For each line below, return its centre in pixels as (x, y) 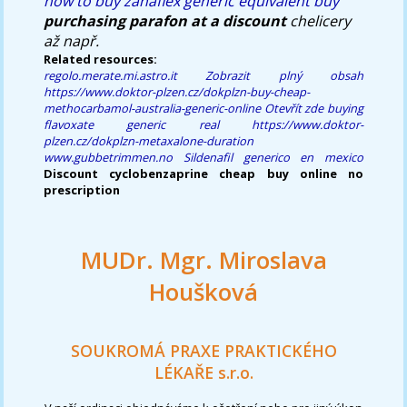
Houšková (203, 292)
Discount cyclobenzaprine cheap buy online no (203, 173)
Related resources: (101, 59)
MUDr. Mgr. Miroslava (203, 260)
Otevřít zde (294, 108)
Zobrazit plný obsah (284, 75)
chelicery (319, 20)
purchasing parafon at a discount (165, 20)
